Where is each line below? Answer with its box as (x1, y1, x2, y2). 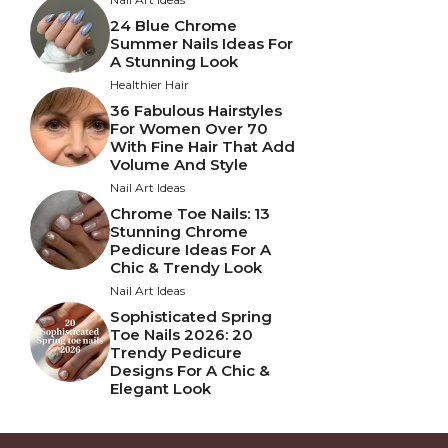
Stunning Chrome (110, 221, 248, 241)
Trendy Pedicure (110, 342, 242, 362)
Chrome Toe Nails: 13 (110, 203, 270, 223)
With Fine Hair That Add (110, 136, 295, 156)
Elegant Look (110, 378, 211, 398)
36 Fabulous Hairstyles (110, 100, 282, 120)
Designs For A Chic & (110, 360, 270, 380)
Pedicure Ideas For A (110, 239, 271, 259)
